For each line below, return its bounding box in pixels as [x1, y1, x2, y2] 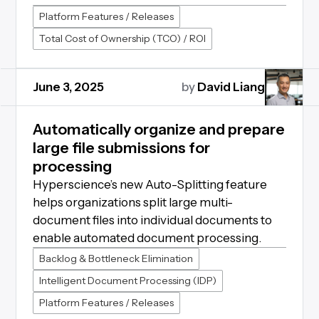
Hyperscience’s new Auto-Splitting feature [32, 177, 267, 192]
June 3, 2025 [32, 80, 104, 94]
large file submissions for [32, 139, 210, 157]
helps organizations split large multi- [32, 195, 233, 209]
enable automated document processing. [32, 231, 261, 245]
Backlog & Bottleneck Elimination [38, 252, 193, 265]
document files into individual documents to [32, 213, 272, 227]
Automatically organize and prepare [32, 120, 285, 138]
